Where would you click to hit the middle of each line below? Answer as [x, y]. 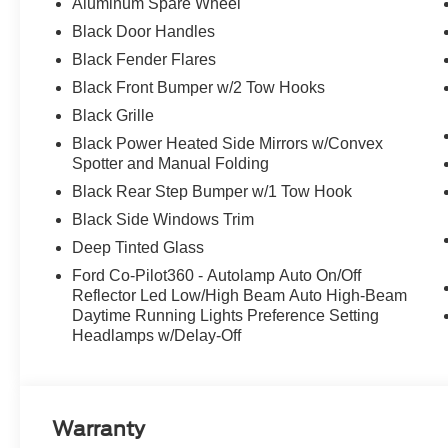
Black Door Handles [144, 32]
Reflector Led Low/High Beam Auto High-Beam [240, 296]
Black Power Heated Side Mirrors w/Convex [228, 144]
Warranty [99, 429]
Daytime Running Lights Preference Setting [226, 316]
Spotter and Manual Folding [171, 164]
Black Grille [113, 116]
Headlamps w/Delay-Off [157, 336]
